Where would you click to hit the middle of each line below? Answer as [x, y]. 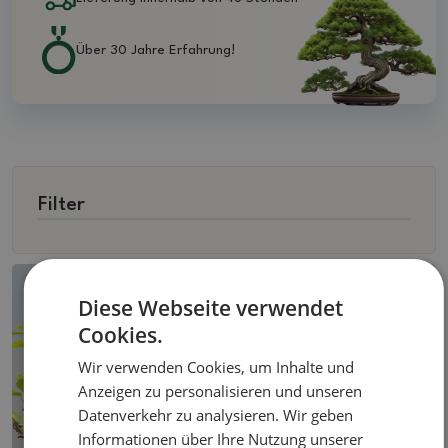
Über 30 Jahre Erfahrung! [155, 50]
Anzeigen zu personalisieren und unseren [220, 391]
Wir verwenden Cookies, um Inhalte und [216, 367]
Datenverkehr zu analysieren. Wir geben [216, 415]
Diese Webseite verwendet [211, 308]
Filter [61, 204]
